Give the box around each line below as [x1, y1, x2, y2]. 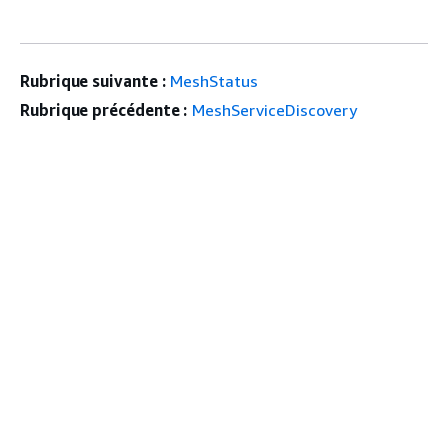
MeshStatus [170, 71, 259, 92]
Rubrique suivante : [20, 71, 166, 92]
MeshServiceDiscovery [192, 100, 358, 121]
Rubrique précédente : [20, 100, 188, 121]
